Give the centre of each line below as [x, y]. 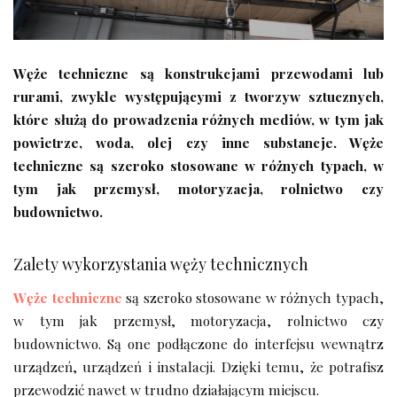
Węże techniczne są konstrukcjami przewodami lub [198, 73]
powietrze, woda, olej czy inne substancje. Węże [198, 142]
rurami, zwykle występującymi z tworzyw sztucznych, [198, 96]
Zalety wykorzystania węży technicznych [161, 263]
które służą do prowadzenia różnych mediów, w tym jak [198, 119]
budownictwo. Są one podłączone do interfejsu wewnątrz [198, 343]
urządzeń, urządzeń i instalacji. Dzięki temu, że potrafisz [198, 366]
